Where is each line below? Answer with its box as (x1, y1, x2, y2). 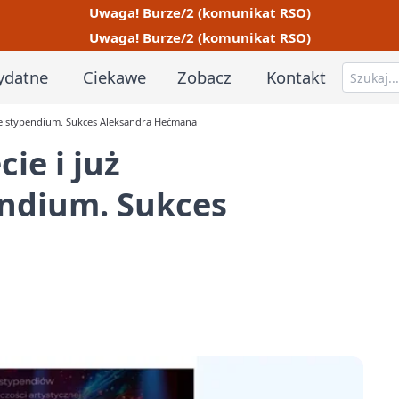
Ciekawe (82, 65, 146, 88)
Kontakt (266, 65, 327, 88)
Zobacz (177, 65, 232, 88)
